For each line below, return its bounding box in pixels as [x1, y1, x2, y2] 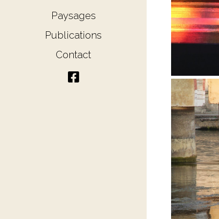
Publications [45, 29, 102, 41]
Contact [56, 49, 91, 61]
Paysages [51, 10, 96, 22]
